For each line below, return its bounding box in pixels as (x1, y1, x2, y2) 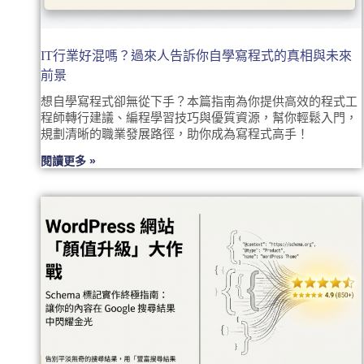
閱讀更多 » (41, 154, 96, 167)
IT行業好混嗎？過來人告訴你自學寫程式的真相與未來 (41, 48, 352, 63)
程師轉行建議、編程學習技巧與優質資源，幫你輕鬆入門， (41, 110, 357, 124)
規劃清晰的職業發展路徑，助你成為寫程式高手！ (41, 127, 309, 141)
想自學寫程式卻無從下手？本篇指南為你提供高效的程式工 (41, 94, 357, 108)
